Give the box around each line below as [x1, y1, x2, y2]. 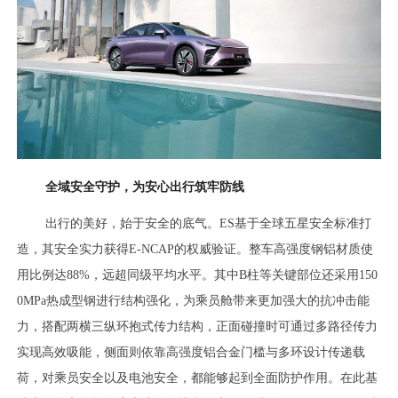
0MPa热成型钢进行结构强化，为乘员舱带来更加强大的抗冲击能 [17, 293, 370, 307]
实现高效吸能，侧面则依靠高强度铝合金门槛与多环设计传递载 [17, 345, 366, 359]
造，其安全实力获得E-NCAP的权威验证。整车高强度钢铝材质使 [17, 242, 374, 256]
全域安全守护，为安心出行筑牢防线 [45, 179, 245, 194]
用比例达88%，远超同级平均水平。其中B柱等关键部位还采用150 [17, 267, 378, 282]
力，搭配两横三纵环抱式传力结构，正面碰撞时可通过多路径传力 [17, 319, 378, 333]
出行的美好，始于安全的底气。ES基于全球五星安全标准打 [45, 216, 372, 230]
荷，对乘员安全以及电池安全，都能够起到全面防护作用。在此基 [17, 370, 378, 385]
